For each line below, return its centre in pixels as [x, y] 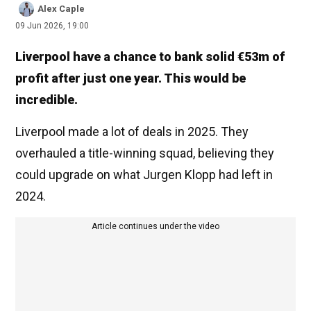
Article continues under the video [155, 227]
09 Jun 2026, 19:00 [52, 26]
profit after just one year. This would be [131, 78]
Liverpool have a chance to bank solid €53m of [150, 57]
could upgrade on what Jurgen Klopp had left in [144, 175]
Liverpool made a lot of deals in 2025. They [132, 132]
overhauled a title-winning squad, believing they [145, 153]
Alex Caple [61, 9]
